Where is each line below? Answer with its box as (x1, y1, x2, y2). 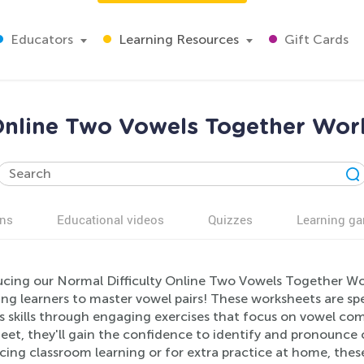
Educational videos (57, 211, 164, 227)
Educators (7, 32, 73, 47)
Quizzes (208, 211, 253, 227)
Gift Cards (281, 32, 349, 47)
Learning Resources (115, 32, 239, 47)
